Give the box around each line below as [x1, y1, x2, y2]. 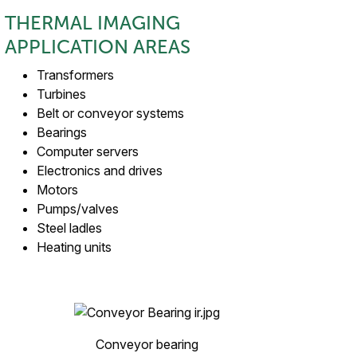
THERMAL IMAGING [5, 13, 180, 33]
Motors [37, 182, 78, 198]
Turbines [37, 86, 86, 102]
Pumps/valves [37, 201, 119, 217]
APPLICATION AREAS [5, 37, 190, 57]
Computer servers [37, 143, 139, 159]
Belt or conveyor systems [37, 105, 184, 121]
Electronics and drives [37, 163, 163, 178]
